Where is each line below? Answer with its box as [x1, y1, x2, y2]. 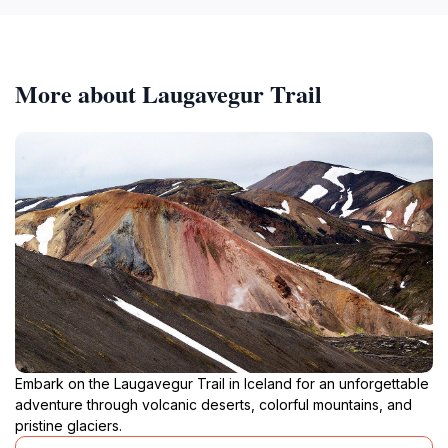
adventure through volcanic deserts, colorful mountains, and [15, 395, 412, 413]
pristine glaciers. [15, 416, 122, 434]
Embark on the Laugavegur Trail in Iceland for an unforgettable [15, 374, 429, 392]
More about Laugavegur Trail [15, 75, 322, 111]
